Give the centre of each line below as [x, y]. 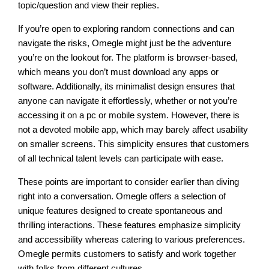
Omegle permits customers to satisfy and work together [127, 254]
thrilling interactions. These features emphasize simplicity [130, 225]
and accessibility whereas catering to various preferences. [132, 239]
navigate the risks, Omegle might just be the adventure [125, 43]
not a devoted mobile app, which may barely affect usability [133, 129]
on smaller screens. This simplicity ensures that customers [134, 144]
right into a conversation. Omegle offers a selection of [122, 196]
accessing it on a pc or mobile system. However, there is [129, 115]
